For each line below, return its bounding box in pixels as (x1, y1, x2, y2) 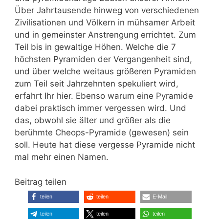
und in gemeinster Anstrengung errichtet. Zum (15, 30, 196, 40)
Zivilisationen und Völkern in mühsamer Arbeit (15, 18, 195, 28)
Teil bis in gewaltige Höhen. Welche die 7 (15, 42, 176, 52)
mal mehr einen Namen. (15, 152, 109, 162)
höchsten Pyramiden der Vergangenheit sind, (15, 54, 192, 65)
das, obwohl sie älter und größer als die (15, 115, 171, 126)
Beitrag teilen (15, 176, 66, 187)
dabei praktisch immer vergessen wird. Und (15, 103, 186, 113)
